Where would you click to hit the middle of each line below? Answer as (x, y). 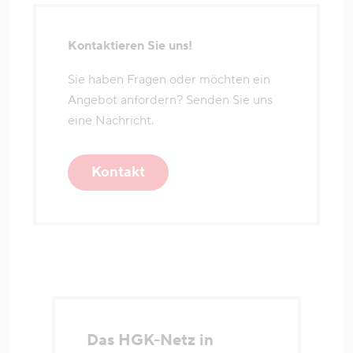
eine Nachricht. (111, 120)
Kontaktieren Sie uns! (130, 45)
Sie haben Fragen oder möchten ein (169, 79)
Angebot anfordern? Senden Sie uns (170, 100)
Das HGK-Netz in (150, 340)
